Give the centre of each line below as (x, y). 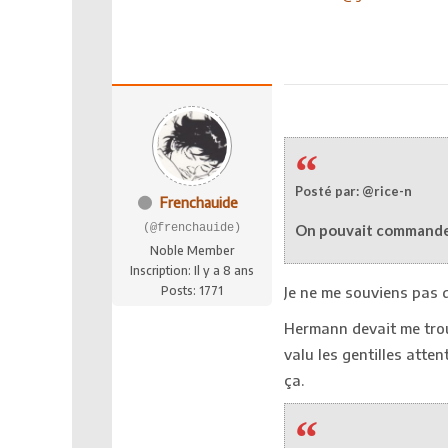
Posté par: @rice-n (353, 190)
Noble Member (192, 250)
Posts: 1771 (192, 290)
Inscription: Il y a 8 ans (192, 270)
